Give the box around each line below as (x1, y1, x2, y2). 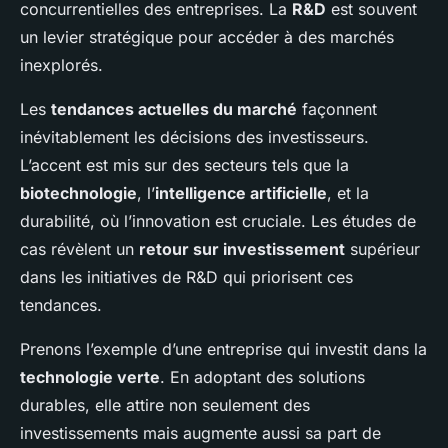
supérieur (345, 239, 420, 260)
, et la (327, 183, 369, 204)
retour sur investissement (139, 239, 345, 260)
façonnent (297, 99, 377, 120)
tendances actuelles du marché (51, 99, 297, 120)
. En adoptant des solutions (160, 367, 365, 388)
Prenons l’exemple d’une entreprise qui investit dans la (20, 339, 427, 360)
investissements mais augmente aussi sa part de (20, 423, 381, 444)
